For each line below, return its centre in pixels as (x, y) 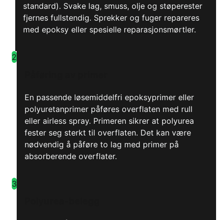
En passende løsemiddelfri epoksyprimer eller (109, 97)
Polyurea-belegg (62, 201)
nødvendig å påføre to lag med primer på (102, 144)
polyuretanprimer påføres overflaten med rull (109, 109)
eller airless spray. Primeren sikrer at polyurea (109, 121)
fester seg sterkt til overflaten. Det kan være (108, 132)
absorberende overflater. (71, 156)
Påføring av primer (66, 75)
